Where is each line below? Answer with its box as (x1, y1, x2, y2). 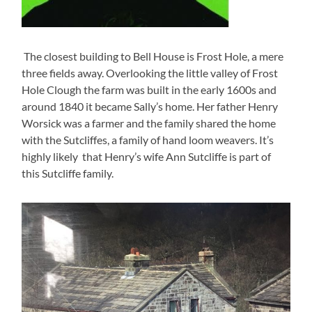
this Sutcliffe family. (22, 166, 114, 180)
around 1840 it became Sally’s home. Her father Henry (22, 100, 279, 114)
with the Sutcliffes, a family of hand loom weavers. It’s (22, 133, 274, 147)
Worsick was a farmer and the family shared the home (22, 116, 276, 130)
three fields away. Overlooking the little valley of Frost (22, 66, 279, 80)
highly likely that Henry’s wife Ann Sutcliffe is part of (22, 150, 272, 164)
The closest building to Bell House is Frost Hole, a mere (22, 49, 284, 63)
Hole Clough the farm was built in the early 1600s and (22, 83, 277, 97)
